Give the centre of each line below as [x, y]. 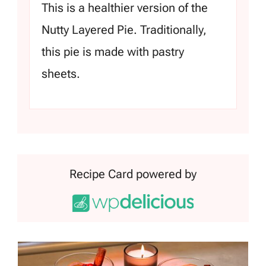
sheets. [61, 73]
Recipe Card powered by [133, 174]
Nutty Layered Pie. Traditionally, [124, 29]
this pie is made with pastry [113, 51]
